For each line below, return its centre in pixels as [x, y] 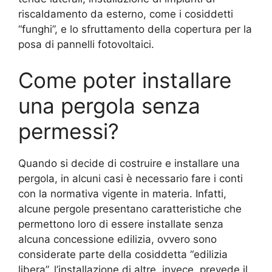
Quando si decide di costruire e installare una [129, 164]
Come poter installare [125, 80]
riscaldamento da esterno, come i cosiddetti [126, 14]
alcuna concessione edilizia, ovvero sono [117, 240]
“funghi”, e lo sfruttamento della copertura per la [135, 29]
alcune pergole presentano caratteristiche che [130, 209]
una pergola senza [109, 106]
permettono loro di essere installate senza [121, 224]
